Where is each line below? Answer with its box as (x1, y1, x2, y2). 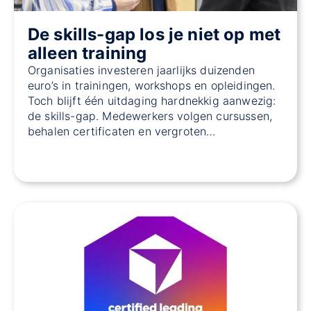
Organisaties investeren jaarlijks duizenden (28, 63, 255, 78)
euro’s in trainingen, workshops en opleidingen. (28, 78, 276, 93)
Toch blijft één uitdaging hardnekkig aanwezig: (28, 94, 276, 108)
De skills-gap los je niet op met (28, 24, 281, 45)
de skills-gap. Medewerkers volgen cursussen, (28, 109, 273, 124)
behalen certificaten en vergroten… (28, 124, 216, 139)
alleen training (28, 43, 147, 64)
